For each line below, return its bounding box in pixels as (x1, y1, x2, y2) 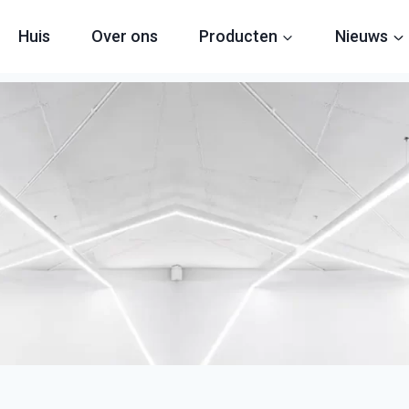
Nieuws (334, 26, 388, 46)
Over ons (90, 26, 158, 46)
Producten (198, 26, 278, 46)
